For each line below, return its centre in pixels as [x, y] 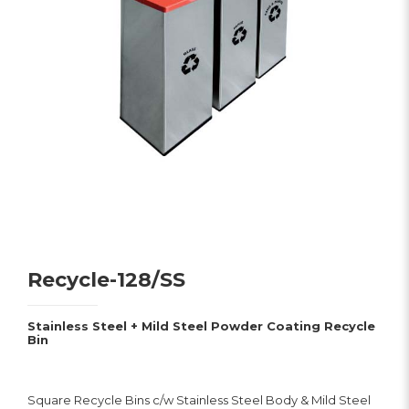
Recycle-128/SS [106, 280]
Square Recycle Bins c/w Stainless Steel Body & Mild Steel [199, 400]
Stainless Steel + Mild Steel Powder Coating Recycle [201, 326]
